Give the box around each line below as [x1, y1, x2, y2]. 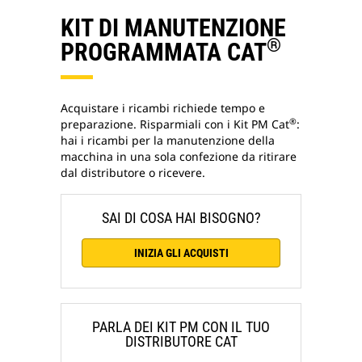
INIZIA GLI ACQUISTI [133, 246, 229, 259]
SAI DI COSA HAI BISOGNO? [101, 209, 261, 226]
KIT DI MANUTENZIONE [61, 14, 286, 42]
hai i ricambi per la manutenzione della [61, 133, 275, 148]
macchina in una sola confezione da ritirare [61, 149, 297, 164]
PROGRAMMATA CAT [61, 38, 267, 66]
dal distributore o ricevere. [61, 165, 205, 180]
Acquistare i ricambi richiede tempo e [61, 100, 265, 116]
